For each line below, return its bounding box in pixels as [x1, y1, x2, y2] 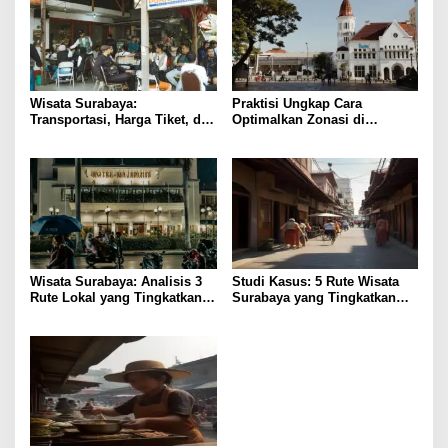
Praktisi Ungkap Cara [231, 96, 362, 112]
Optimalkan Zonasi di [231, 112, 365, 128]
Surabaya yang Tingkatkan [231, 289, 396, 305]
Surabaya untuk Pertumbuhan [231, 128, 417, 144]
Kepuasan [30, 305, 91, 321]
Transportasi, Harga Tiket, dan [30, 112, 216, 128]
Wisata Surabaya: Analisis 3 [30, 273, 202, 289]
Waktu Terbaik [30, 128, 117, 144]
